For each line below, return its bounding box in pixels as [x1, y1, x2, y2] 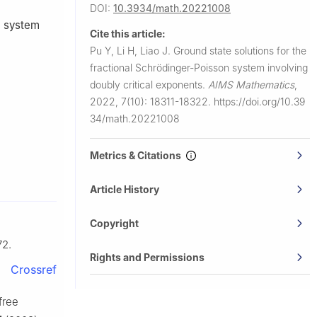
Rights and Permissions [90, 250, 204, 263]
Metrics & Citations [90, 149, 185, 161]
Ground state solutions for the [173, 44, 306, 57]
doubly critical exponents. [90, 78, 208, 91]
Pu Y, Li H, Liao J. [90, 44, 173, 57]
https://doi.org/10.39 [214, 95, 305, 108]
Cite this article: [90, 27, 166, 40]
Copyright [90, 217, 139, 229]
